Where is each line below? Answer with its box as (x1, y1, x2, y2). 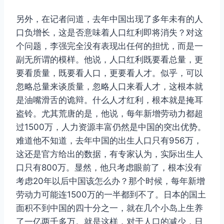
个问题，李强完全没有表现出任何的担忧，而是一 (16, 41, 203, 51)
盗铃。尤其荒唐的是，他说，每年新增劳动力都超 (16, 108, 203, 119)
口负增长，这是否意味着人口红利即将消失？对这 (16, 27, 203, 38)
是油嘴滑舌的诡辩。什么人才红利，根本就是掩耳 (16, 95, 203, 105)
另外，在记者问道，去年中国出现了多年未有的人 (16, 14, 203, 24)
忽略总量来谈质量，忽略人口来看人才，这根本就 (16, 81, 203, 92)
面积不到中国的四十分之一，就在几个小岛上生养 (16, 203, 203, 213)
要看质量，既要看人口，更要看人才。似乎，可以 (16, 68, 203, 78)
